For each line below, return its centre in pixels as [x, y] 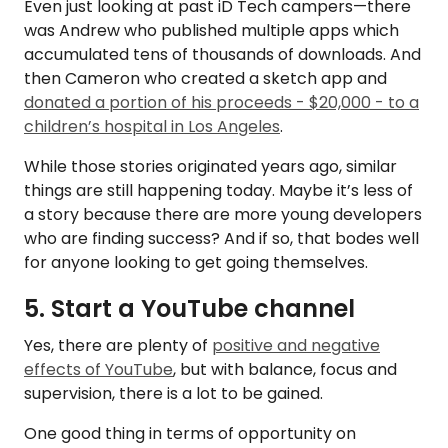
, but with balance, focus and [285, 369]
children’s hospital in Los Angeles [152, 126]
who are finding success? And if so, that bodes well [221, 238]
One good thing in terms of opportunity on [190, 433]
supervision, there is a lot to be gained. [175, 393]
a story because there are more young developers [223, 214]
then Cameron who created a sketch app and [205, 78]
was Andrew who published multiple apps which [211, 30]
